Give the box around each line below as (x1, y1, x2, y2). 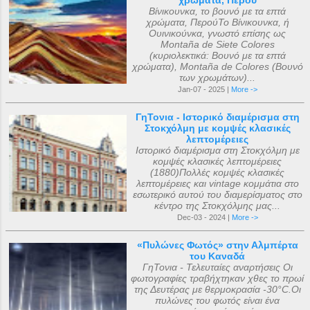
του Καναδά (190, 250, 245, 262)
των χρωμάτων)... (179, 72, 255, 83)
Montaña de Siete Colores (160, 39, 275, 50)
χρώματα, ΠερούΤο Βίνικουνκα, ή (145, 17, 289, 28)
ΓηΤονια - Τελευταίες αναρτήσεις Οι (142, 262, 293, 273)
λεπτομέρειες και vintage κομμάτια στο (136, 178, 299, 189)
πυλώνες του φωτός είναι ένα (155, 295, 280, 306)
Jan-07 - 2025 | (177, 85, 231, 93)
